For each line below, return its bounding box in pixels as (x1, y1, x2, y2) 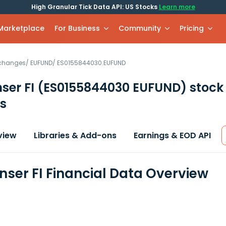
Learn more (158, 3, 195, 11)
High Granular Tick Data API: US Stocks (31, 3, 159, 11)
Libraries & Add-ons (34, 130, 117, 141)
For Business (54, 23, 100, 33)
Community (119, 23, 161, 33)
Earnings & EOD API (134, 130, 211, 141)
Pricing (180, 23, 204, 33)
